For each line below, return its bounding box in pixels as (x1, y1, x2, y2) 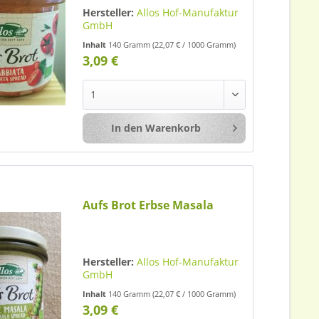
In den (110, 120, 142, 135)
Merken (262, 121, 298, 135)
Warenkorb (145, 120, 201, 135)
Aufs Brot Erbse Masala (83, 197, 214, 214)
